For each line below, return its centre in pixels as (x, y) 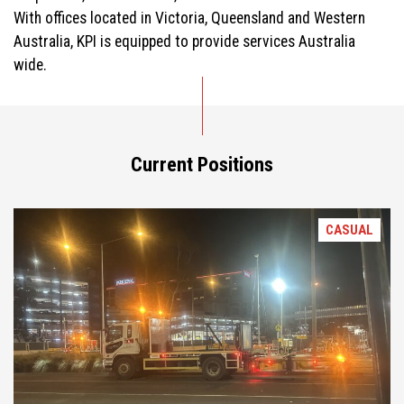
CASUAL (349, 230)
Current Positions (202, 165)
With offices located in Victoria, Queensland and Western (189, 18)
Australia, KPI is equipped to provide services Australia (184, 42)
